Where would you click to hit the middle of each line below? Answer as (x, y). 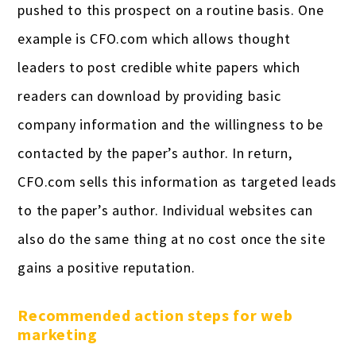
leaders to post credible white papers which (159, 67)
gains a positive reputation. (106, 267)
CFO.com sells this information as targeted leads (177, 181)
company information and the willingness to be (170, 124)
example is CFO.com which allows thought (154, 38)
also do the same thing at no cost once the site (172, 238)
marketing (58, 334)
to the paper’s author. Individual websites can (165, 210)
